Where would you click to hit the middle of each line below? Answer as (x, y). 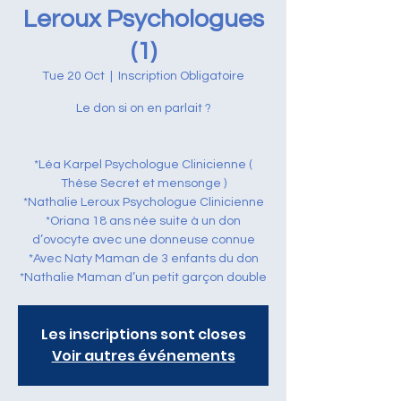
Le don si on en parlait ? (143, 108)
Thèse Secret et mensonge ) (143, 183)
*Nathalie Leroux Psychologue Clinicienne (143, 202)
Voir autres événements (143, 356)
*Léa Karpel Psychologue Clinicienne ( (143, 165)
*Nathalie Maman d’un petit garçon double (143, 277)
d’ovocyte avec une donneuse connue (143, 240)
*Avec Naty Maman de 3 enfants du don (143, 259)
